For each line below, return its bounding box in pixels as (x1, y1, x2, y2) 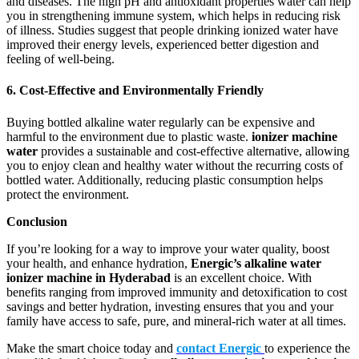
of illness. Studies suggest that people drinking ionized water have (6, 22, 338, 37)
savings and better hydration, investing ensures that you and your (6, 299, 333, 313)
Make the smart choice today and (6, 341, 176, 355)
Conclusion (6, 214, 67, 228)
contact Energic (176, 341, 261, 355)
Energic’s (191, 256, 241, 270)
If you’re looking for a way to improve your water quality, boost (6, 241, 329, 256)
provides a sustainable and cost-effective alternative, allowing (38, 143, 349, 158)
